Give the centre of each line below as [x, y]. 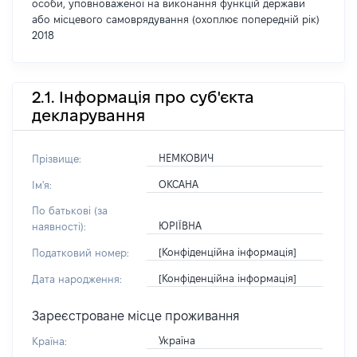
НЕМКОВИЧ [186, 158]
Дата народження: [77, 279]
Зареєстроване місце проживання [136, 316]
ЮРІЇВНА [180, 226]
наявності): [59, 226]
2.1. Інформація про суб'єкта [143, 97]
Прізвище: [57, 159]
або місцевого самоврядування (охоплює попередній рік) [176, 19]
